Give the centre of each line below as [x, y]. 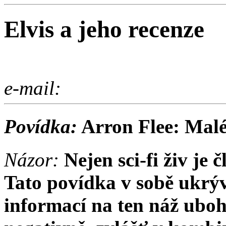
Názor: [32, 160]
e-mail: [33, 88]
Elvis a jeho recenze [104, 30]
